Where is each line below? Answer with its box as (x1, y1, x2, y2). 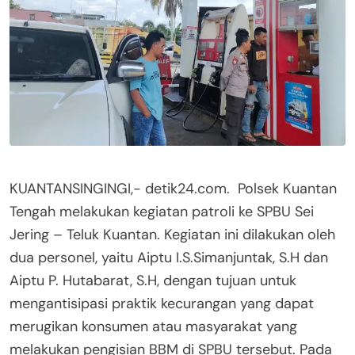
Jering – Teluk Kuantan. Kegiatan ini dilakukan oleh (10, 225, 335, 245)
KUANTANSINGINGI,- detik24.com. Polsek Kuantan (10, 179, 337, 199)
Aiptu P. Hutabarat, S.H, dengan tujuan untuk (10, 271, 296, 291)
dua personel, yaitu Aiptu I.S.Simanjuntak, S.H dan (10, 248, 328, 268)
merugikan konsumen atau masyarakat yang (10, 317, 297, 337)
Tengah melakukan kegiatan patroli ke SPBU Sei (10, 202, 314, 222)
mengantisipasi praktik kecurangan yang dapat (10, 294, 314, 314)
